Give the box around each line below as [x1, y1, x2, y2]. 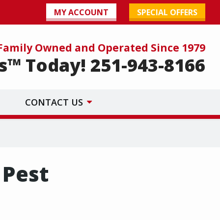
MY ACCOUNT [54, 7, 109, 18]
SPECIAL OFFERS [137, 7, 197, 18]
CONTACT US [25, 96, 85, 108]
